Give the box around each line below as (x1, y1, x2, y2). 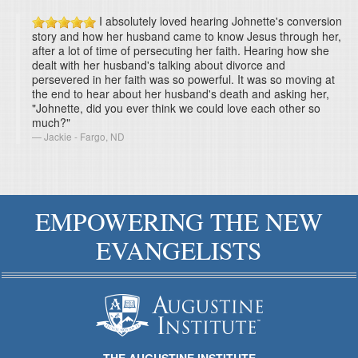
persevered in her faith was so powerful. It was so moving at (32, 70, 335, 87)
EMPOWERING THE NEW (35, 204, 323, 238)
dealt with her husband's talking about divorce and (32, 56, 285, 73)
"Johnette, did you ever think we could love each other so (32, 99, 320, 116)
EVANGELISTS (96, 233, 262, 267)
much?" (32, 113, 70, 130)
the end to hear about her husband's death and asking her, (32, 85, 329, 101)
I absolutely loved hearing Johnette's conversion (96, 12, 342, 29)
